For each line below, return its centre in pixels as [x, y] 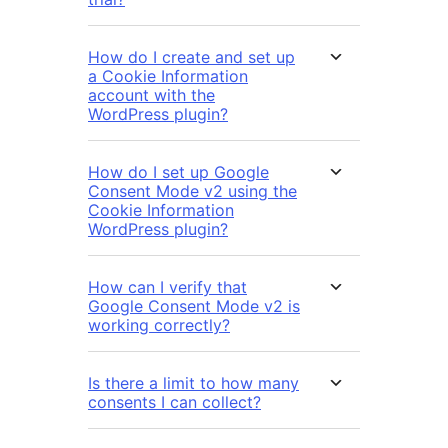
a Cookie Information [168, 76]
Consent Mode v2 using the [192, 191]
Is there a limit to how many [193, 383]
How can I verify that [167, 287]
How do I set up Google [178, 172]
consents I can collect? [174, 402]
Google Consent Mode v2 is [194, 306]
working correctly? [159, 325]
